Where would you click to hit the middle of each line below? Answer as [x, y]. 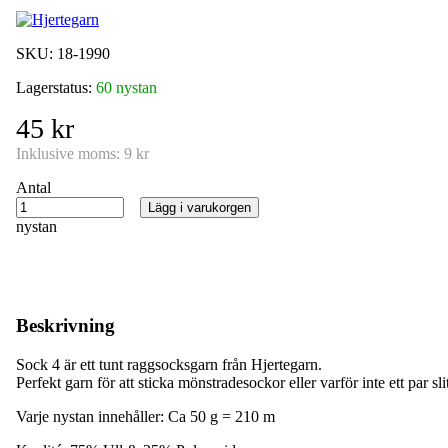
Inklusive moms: [70, 154]
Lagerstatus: [56, 88]
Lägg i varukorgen [199, 208]
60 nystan [126, 88]
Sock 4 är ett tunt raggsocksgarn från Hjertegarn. [171, 364]
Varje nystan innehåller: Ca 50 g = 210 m [145, 416]
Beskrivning [65, 326]
